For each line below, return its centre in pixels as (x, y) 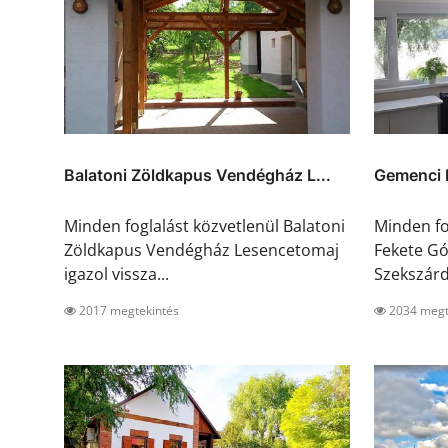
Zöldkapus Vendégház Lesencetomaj (201, 250)
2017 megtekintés (127, 311)
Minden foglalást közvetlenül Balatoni (204, 226)
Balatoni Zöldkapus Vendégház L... (197, 175)
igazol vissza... (116, 274)
